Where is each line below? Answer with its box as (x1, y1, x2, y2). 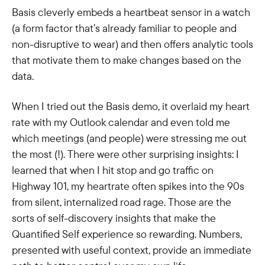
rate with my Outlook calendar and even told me (12, 115, 230, 129)
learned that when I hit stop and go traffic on (12, 163, 214, 177)
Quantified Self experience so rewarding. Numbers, (12, 227, 242, 241)
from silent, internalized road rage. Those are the (12, 195, 231, 209)
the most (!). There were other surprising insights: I (12, 147, 239, 161)
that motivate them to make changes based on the (12, 53, 241, 67)
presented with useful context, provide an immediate (12, 243, 251, 257)
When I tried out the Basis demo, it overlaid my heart (12, 99, 250, 113)
